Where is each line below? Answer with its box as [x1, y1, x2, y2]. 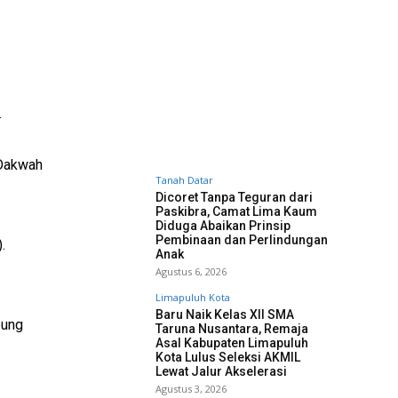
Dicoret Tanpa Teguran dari [155, 190, 313, 204]
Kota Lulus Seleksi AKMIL [155, 350, 300, 364]
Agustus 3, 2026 [155, 382, 227, 395]
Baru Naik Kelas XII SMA [155, 307, 294, 322]
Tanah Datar [155, 173, 213, 187]
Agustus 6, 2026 [155, 265, 227, 278]
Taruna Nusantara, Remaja [155, 322, 308, 336]
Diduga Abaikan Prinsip [155, 219, 291, 233]
